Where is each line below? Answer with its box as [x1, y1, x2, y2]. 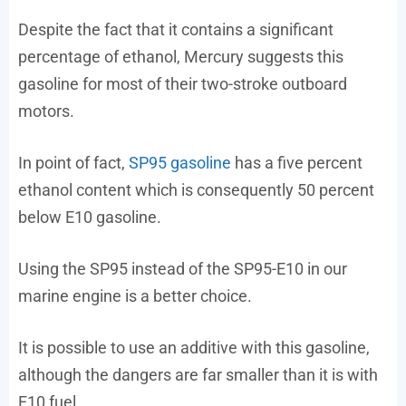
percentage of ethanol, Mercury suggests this [18, 46, 343, 66]
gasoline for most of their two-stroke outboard [18, 73, 347, 93]
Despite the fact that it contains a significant [18, 19, 333, 39]
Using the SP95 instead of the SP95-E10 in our [18, 258, 347, 278]
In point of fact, [18, 152, 129, 172]
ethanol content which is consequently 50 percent [18, 179, 374, 199]
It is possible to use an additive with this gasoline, [18, 337, 370, 357]
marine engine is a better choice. [18, 285, 252, 305]
